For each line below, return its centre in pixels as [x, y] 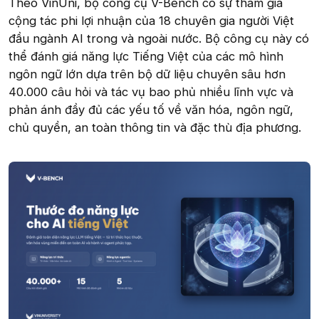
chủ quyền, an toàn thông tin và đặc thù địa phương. [155, 127]
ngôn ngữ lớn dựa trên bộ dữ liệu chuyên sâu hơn [147, 74]
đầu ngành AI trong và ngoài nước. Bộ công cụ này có [159, 38]
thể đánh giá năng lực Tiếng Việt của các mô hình [146, 56]
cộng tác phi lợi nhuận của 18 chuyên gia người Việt [151, 21]
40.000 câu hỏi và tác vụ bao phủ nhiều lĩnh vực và [151, 92]
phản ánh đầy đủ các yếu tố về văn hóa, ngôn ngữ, [151, 110]
